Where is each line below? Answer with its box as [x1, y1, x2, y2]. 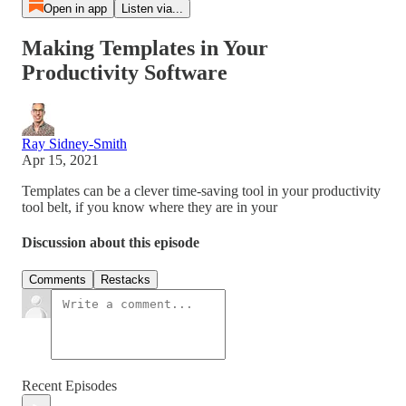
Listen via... [121, 2, 183, 15]
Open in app [43, 2, 107, 15]
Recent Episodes [22, 378, 117, 394]
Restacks [101, 273, 150, 287]
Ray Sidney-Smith [22, 135, 127, 151]
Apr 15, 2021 [22, 151, 99, 168]
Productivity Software [22, 60, 227, 84]
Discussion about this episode [22, 235, 199, 251]
